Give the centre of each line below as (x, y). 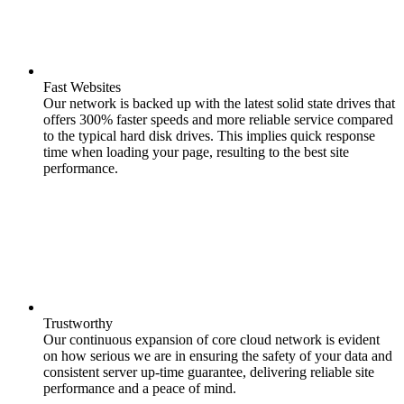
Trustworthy (78, 323)
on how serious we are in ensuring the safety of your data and (218, 356)
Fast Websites (82, 87)
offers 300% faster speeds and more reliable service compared (218, 119)
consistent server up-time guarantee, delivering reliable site (209, 372)
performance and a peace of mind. (140, 388)
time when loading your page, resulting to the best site (196, 152)
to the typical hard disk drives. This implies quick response (209, 136)
